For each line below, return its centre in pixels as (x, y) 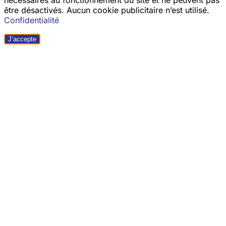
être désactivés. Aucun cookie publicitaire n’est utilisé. (107, 10)
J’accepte (22, 39)
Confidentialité (32, 20)
